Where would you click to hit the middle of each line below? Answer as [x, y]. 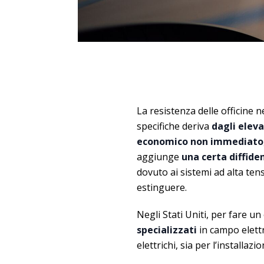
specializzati [167, 230]
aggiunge [159, 156]
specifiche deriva [174, 126]
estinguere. [162, 187]
